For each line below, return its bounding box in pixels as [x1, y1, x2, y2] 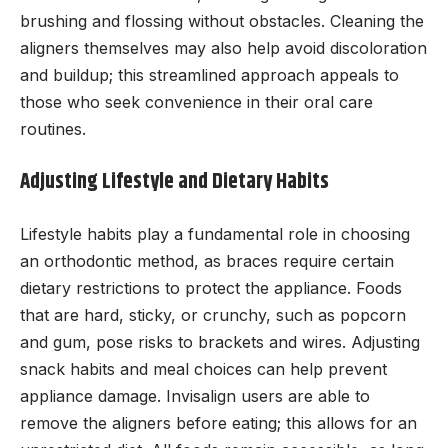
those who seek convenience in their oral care [20, 92, 373, 113]
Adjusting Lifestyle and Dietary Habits [20, 165, 329, 198]
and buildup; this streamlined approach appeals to [20, 65, 399, 86]
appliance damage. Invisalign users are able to [20, 386, 370, 407]
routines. [20, 119, 86, 140]
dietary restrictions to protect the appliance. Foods [20, 278, 402, 299]
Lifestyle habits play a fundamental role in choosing [20, 224, 410, 245]
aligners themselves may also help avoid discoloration [20, 38, 427, 59]
